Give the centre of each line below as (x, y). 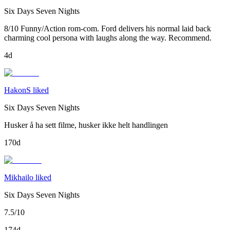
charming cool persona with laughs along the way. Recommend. (108, 38)
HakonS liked (26, 90)
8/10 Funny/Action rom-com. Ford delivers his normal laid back (108, 29)
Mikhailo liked (28, 178)
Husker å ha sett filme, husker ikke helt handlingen (86, 125)
